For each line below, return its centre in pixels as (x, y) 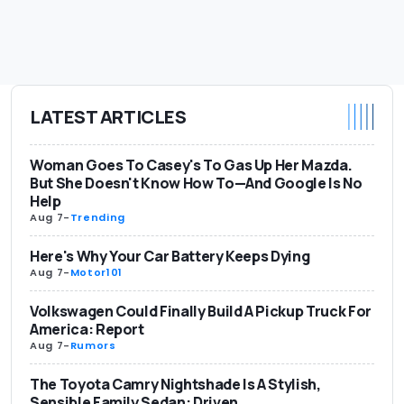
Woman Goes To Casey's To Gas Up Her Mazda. (191, 165)
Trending (97, 218)
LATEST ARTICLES (108, 116)
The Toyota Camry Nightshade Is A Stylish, (175, 385)
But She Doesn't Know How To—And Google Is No (196, 184)
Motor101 (96, 273)
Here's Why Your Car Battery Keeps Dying (170, 257)
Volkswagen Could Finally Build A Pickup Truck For (201, 312)
